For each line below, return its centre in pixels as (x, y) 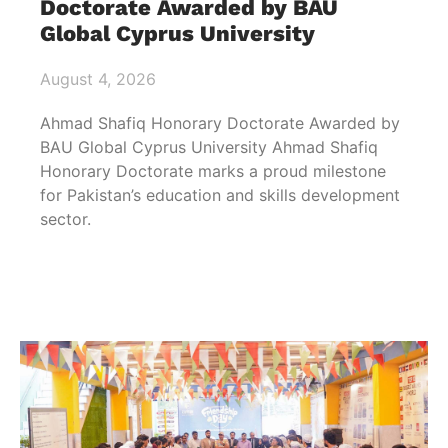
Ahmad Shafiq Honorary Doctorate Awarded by (220, 122)
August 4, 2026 (98, 78)
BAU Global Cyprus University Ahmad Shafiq (209, 146)
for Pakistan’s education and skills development (220, 194)
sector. (65, 218)
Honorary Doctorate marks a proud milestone (213, 170)
